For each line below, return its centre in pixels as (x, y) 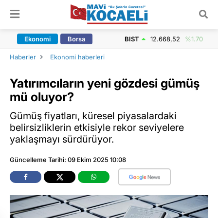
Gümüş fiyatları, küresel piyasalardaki (93, 116)
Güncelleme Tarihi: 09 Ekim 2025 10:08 (68, 159)
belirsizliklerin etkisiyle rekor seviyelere (97, 127)
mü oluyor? (42, 97)
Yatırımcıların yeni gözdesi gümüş (105, 83)
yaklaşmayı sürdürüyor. (62, 139)
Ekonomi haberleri (77, 57)
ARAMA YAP (182, 15)
